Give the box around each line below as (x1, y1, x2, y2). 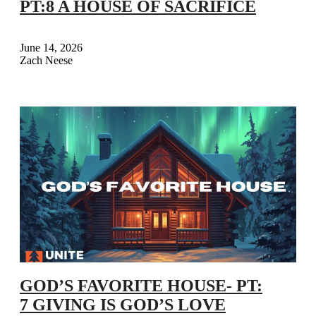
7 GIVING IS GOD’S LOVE (20, 295, 226, 314)
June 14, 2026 (20, 42, 83, 54)
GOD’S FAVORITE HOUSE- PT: (20, 276, 262, 295)
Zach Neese (20, 54, 73, 67)
